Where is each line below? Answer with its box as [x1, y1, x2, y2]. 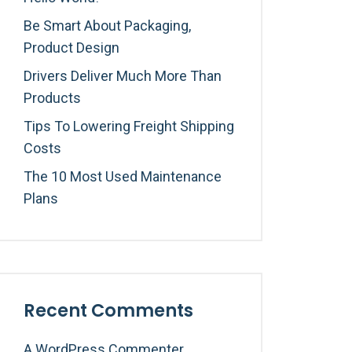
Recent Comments [24, 298, 193, 323]
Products [24, 90, 81, 106]
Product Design [24, 39, 119, 56]
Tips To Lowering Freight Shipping [24, 118, 234, 134]
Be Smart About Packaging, [24, 17, 191, 34]
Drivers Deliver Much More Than [24, 68, 222, 84]
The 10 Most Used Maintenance [24, 168, 222, 185]
